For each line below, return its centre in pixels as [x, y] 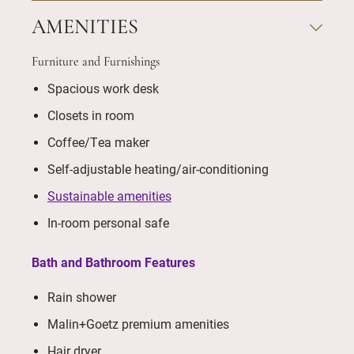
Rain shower [82, 297]
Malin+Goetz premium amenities [138, 324]
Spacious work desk [103, 88]
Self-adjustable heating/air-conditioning [158, 169]
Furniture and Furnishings [96, 62]
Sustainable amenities [109, 196]
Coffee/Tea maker [98, 142]
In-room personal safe [108, 222]
